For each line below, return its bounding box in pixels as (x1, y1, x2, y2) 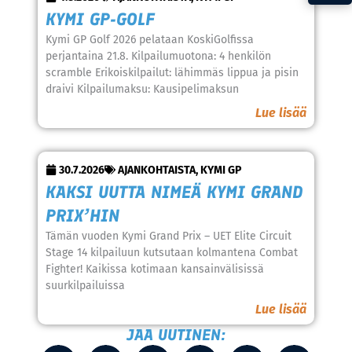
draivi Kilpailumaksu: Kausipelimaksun (45, 82, 239, 96)
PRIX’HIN (45, 204, 119, 226)
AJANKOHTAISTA (117, 163, 196, 177)
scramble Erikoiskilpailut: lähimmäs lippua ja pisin (45, 65, 299, 79)
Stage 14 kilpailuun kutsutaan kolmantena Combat (45, 245, 298, 259)
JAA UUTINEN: (126, 324, 225, 344)
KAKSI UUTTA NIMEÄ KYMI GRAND (45, 181, 302, 203)
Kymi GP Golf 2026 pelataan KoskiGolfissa (45, 32, 254, 46)
